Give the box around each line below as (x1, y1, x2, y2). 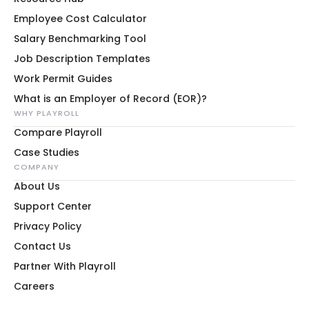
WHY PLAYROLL (14, 108, 79, 119)
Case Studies (14, 146, 79, 159)
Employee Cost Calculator (14, 12, 147, 26)
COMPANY (14, 161, 59, 172)
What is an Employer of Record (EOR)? (14, 92, 207, 106)
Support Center (14, 199, 92, 213)
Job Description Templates (14, 52, 150, 66)
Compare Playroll (14, 126, 102, 139)
